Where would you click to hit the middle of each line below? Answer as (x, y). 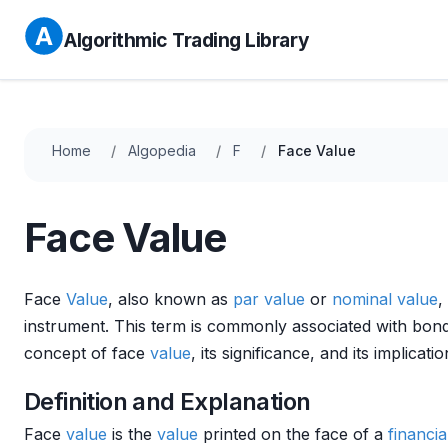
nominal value (385, 299)
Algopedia (162, 150)
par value (269, 299)
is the (132, 434)
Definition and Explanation (167, 401)
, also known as (170, 299)
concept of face (87, 353)
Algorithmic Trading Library (187, 39)
